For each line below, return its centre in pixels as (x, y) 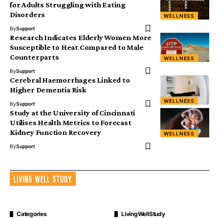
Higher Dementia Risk (48, 90)
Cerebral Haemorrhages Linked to (70, 80)
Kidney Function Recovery (55, 132)
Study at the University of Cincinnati (73, 113)
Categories (32, 214)
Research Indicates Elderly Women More (81, 38)
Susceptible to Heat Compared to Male (77, 47)
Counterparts (34, 57)
